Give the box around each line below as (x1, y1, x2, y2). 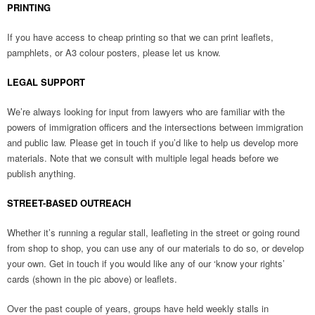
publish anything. (7, 167, 76, 180)
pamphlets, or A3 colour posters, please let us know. (7, 46, 221, 59)
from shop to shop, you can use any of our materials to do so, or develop (7, 241, 304, 255)
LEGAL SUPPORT (7, 75, 85, 89)
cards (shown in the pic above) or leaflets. (7, 272, 177, 285)
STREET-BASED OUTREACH (7, 196, 131, 210)
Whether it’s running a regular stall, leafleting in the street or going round (7, 226, 300, 239)
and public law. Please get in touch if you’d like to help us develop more (7, 136, 298, 149)
